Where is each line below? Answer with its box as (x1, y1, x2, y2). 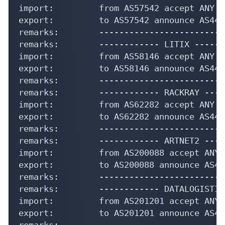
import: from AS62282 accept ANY (19, 99, 214, 109)
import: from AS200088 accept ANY (19, 147, 219, 158)
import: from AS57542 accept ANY (19, 3, 214, 13)
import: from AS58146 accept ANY (19, 51, 214, 61)
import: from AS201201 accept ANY (19, 195, 219, 206)
